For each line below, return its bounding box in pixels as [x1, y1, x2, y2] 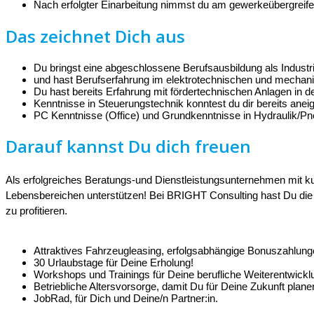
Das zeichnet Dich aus [6, 24, 185, 48]
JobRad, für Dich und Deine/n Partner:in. [34, 292, 218, 305]
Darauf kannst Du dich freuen [6, 135, 251, 158]
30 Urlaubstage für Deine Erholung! [34, 257, 193, 269]
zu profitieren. [6, 205, 70, 217]
